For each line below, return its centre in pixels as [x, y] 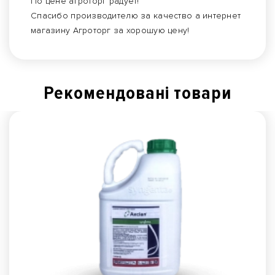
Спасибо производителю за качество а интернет [136, 15]
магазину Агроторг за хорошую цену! [110, 30]
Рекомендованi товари [137, 93]
